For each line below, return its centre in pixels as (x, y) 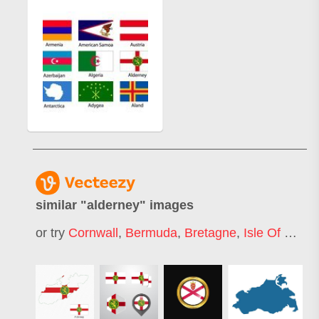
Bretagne (210, 232)
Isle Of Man (264, 232)
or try (52, 232)
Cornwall (93, 232)
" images (167, 205)
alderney (113, 205)
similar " (61, 205)
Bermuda (151, 232)
